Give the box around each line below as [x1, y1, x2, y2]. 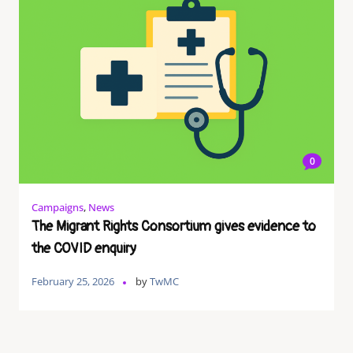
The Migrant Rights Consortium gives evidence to [32, 217, 316, 236]
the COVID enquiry [32, 240, 136, 258]
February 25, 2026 [32, 274, 114, 288]
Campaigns [32, 200, 84, 214]
